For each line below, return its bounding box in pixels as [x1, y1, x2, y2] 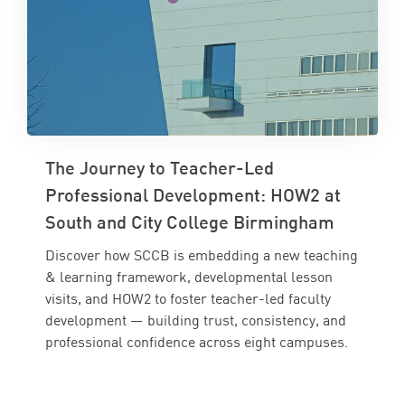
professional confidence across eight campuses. [45, 332, 348, 351]
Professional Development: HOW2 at [45, 183, 341, 205]
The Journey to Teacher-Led [45, 155, 274, 178]
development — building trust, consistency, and [45, 310, 346, 329]
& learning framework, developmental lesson [45, 267, 333, 286]
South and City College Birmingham [45, 210, 334, 232]
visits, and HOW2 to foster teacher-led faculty [45, 288, 331, 307]
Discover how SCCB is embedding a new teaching [45, 245, 358, 264]
